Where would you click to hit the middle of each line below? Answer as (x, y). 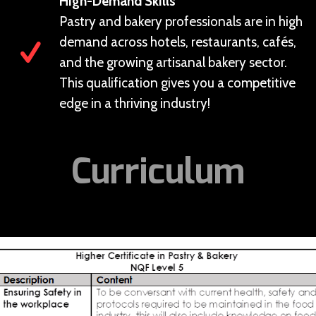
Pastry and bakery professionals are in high (181, 22)
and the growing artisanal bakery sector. (173, 62)
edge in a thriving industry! (134, 103)
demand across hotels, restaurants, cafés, (177, 42)
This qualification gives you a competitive (177, 83)
